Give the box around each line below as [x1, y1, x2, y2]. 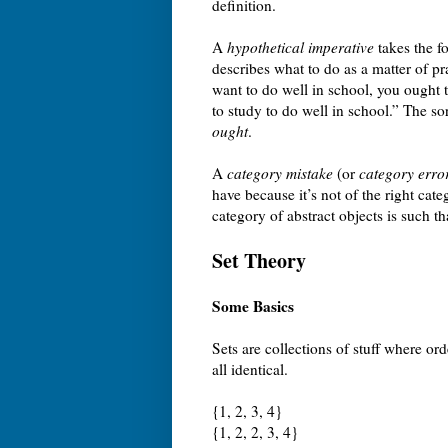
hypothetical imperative [227, 36, 374, 57]
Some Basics [212, 294, 294, 317]
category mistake [227, 162, 333, 183]
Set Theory [212, 245, 306, 275]
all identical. [212, 358, 288, 379]
